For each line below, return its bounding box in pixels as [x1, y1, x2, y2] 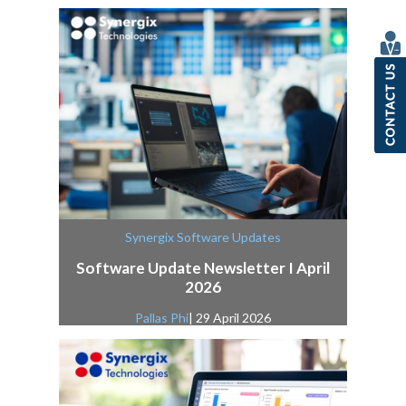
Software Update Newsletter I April [76, 257, 330, 277]
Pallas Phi [135, 309, 188, 325]
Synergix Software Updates [125, 228, 281, 245]
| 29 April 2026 [188, 309, 271, 325]
